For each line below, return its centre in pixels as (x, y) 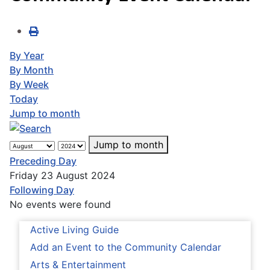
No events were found (60, 205)
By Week (29, 84)
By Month (32, 70)
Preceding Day (43, 161)
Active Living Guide (74, 230)
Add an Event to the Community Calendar (126, 247)
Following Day (42, 190)
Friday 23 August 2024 (62, 176)
